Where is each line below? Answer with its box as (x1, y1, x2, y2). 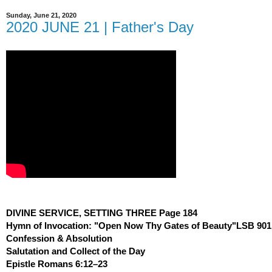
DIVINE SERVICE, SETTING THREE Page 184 (6, 208, 197, 218)
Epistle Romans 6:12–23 (6, 259, 107, 269)
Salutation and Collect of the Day (6, 246, 145, 256)
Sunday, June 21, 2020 (6, 12, 76, 19)
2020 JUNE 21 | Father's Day (6, 19, 194, 36)
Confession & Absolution (6, 233, 112, 243)
